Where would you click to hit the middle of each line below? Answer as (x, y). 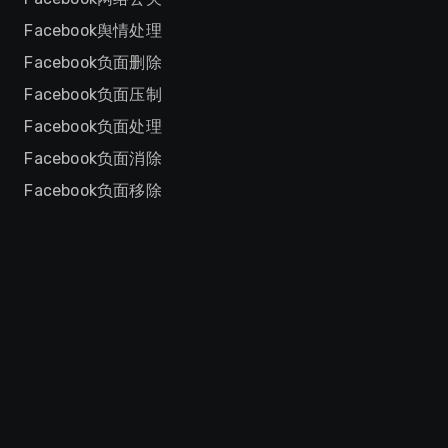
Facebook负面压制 (93, 94)
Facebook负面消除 (93, 158)
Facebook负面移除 (93, 190)
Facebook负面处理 (93, 126)
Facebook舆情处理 (93, 30)
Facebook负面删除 (93, 62)
